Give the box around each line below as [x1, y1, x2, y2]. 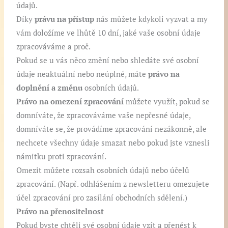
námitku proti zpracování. [16, 152, 107, 162]
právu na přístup [35, 14, 95, 24]
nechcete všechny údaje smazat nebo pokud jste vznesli [16, 138, 210, 148]
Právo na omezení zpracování [16, 97, 124, 107]
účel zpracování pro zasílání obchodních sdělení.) [16, 193, 188, 203]
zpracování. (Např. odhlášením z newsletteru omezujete [16, 179, 210, 189]
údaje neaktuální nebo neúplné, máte [16, 69, 149, 79]
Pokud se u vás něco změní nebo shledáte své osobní [16, 55, 199, 66]
